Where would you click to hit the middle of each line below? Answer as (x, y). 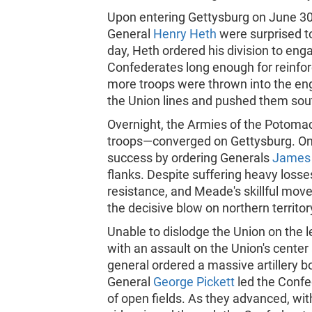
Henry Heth (185, 34)
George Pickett (194, 282)
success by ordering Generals (190, 158)
